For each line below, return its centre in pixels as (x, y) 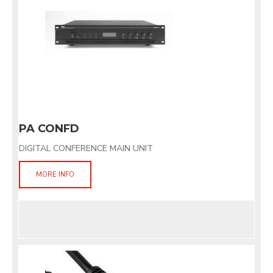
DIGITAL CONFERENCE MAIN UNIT (86, 148)
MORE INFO (55, 175)
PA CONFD (49, 129)
